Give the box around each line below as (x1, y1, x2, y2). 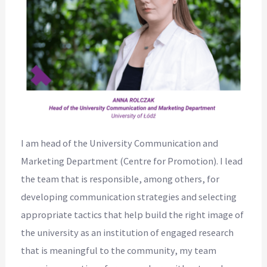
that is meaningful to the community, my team (21, 244, 217, 257)
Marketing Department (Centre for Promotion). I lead (21, 155, 243, 167)
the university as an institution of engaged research (21, 226, 234, 239)
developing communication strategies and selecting (21, 191, 237, 203)
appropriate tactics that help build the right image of (21, 209, 244, 221)
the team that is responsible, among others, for (21, 173, 220, 185)
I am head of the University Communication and (21, 137, 219, 150)
